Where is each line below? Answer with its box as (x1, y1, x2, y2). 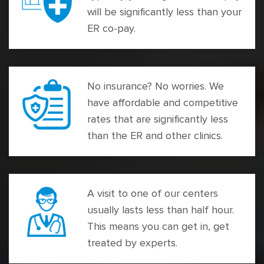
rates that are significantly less (87, 114, 228, 125)
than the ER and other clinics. (87, 130, 223, 141)
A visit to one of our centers (87, 188, 218, 199)
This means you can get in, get (87, 221, 229, 232)
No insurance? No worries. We (87, 81, 224, 92)
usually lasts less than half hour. (87, 204, 234, 216)
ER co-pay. (87, 23, 136, 34)
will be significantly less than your (87, 6, 242, 18)
